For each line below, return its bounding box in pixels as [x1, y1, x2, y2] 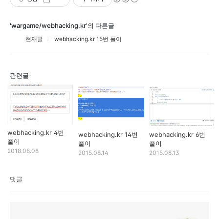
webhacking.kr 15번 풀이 [54, 35, 122, 43]
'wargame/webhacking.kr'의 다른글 [10, 22, 114, 29]
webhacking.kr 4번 [7, 129, 64, 136]
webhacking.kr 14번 [78, 131, 138, 138]
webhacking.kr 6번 [149, 131, 205, 138]
